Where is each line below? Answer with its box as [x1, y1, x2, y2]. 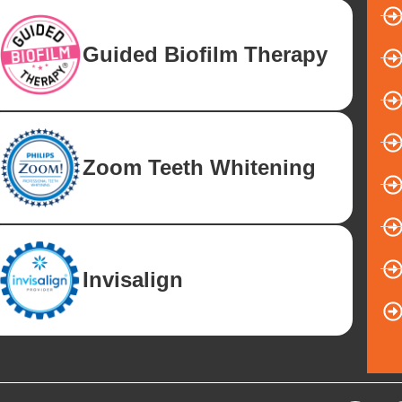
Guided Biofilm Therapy [82, 41, 328, 66]
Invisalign [82, 267, 183, 293]
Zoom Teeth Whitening [82, 154, 316, 179]
